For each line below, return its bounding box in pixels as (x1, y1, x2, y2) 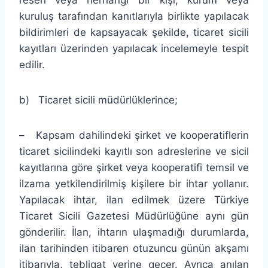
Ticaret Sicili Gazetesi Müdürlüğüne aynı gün (19, 209, 249, 222)
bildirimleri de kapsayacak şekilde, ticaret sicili (19, 26, 249, 38)
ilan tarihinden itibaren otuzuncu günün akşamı (19, 242, 249, 254)
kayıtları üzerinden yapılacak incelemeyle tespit (19, 42, 249, 54)
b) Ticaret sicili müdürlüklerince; (19, 93, 178, 106)
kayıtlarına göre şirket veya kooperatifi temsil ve (19, 161, 249, 173)
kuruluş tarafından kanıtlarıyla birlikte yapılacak (19, 10, 249, 22)
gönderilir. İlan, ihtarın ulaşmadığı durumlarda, (19, 226, 249, 238)
